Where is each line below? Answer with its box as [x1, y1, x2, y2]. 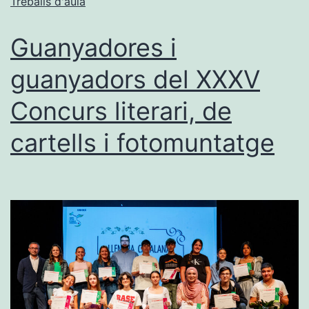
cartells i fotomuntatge [10, 127, 275, 158]
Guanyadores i [10, 32, 177, 63]
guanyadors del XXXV [10, 63, 260, 94]
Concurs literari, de [10, 95, 232, 126]
